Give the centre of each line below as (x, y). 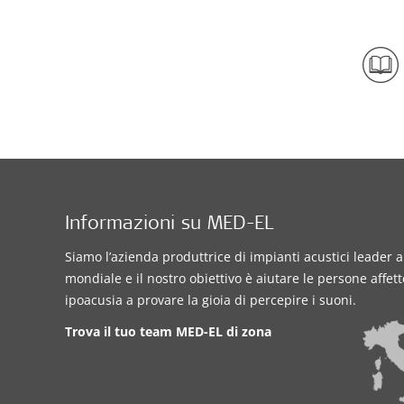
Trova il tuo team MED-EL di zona (168, 331)
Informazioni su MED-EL (169, 225)
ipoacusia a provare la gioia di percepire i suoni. (211, 300)
